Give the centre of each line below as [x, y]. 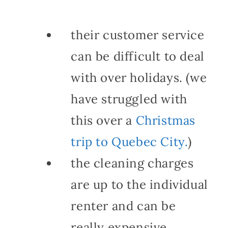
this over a [103, 120]
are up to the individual [139, 184]
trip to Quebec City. [130, 141]
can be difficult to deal [138, 56]
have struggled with [129, 99]
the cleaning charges [132, 163]
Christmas [165, 120]
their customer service [138, 35]
